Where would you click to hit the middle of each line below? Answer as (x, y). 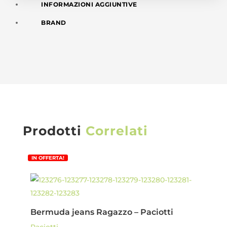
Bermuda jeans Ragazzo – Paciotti (102, 212)
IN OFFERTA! (48, 158)
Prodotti (54, 130)
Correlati (117, 130)
